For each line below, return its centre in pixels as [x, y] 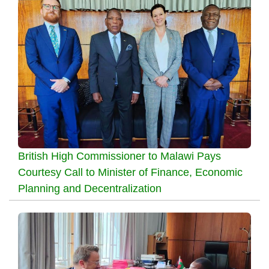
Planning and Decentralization [90, 188]
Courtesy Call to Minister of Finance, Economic [130, 172]
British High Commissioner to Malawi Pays [119, 156]
